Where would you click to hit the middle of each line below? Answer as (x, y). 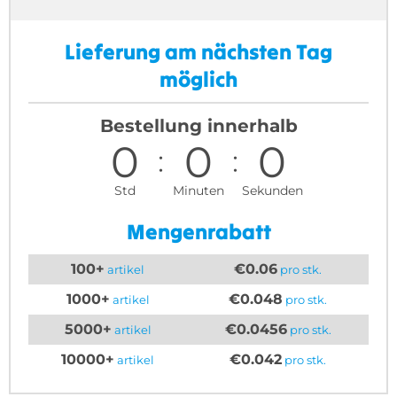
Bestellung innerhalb (198, 126)
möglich (198, 79)
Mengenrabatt (198, 232)
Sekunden (272, 191)
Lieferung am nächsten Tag (198, 52)
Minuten (198, 191)
